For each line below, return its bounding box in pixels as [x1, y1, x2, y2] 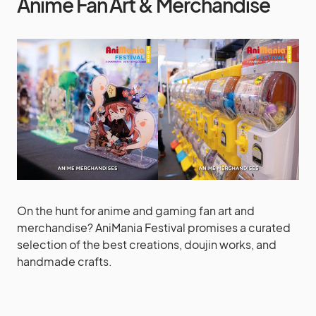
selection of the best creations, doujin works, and [17, 236, 276, 252]
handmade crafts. [17, 253, 112, 269]
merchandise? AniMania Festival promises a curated [17, 219, 291, 235]
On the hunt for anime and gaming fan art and [17, 202, 255, 218]
